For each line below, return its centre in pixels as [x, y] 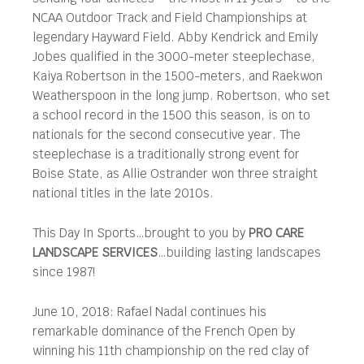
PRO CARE [276, 232]
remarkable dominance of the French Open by [164, 331]
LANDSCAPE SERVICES [95, 252]
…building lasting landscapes [239, 252]
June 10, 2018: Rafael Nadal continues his [149, 311]
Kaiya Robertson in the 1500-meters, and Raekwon [178, 76]
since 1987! [64, 271]
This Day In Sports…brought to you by [141, 232]
